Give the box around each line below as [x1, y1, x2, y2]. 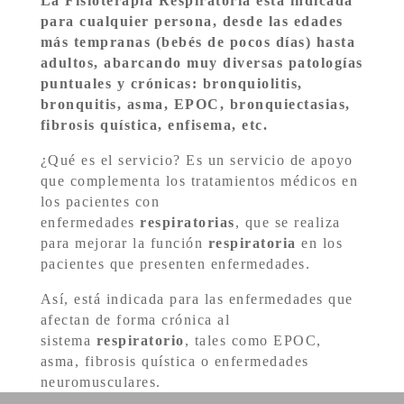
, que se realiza [234, 215, 341, 230]
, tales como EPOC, [184, 333, 322, 348]
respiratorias [140, 215, 235, 230]
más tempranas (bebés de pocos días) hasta [40, 34, 356, 50]
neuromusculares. [40, 374, 161, 390]
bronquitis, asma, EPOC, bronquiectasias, [40, 96, 351, 112]
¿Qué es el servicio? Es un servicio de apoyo [40, 152, 353, 168]
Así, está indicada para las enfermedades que [40, 291, 353, 307]
